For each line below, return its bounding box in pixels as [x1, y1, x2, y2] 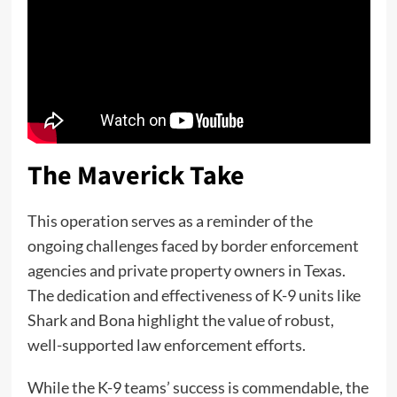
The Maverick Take [27, 156, 245, 195]
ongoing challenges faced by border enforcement [27, 235, 359, 255]
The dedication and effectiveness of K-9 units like [27, 284, 361, 305]
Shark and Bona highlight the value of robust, [27, 309, 334, 330]
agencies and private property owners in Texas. [27, 260, 346, 280]
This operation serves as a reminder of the [27, 210, 313, 230]
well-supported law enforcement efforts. [27, 334, 306, 354]
